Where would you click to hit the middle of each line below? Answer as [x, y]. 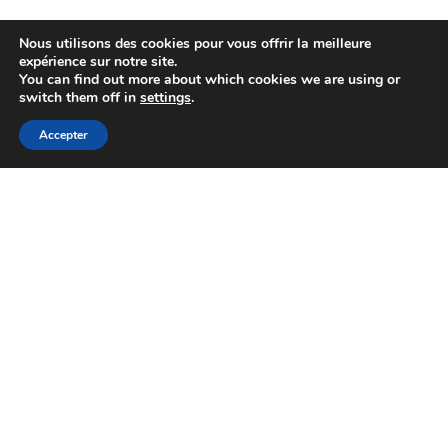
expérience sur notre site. [98, 61]
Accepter [63, 135]
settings [165, 97]
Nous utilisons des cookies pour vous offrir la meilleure [195, 43]
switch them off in [79, 97]
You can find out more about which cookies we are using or [209, 79]
